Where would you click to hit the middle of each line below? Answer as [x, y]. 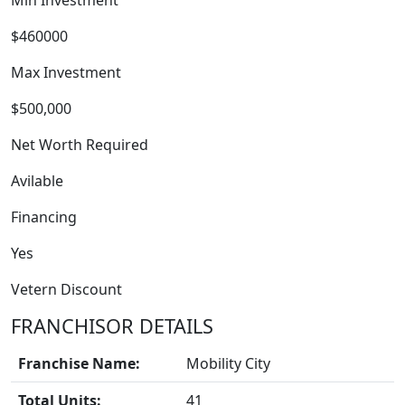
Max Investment [66, 72]
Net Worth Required [80, 145]
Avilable [37, 181]
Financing [44, 217]
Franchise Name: [79, 363]
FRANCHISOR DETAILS [112, 326]
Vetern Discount [66, 289]
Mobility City [228, 363]
